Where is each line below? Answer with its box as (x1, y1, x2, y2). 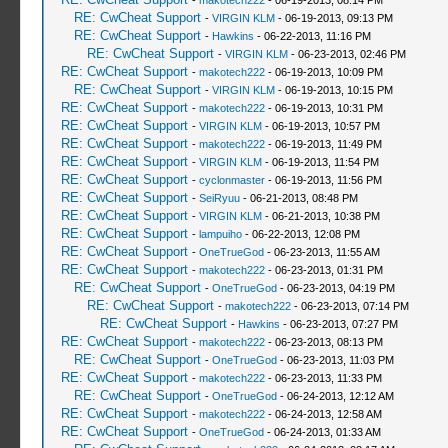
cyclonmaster (198, 174, 265, 186)
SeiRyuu (198, 192, 240, 204)
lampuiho (198, 228, 242, 240)
